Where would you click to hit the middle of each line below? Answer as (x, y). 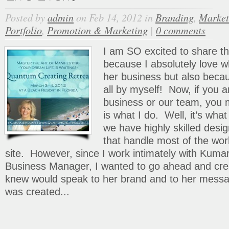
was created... (37, 192)
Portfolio (24, 30)
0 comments (181, 30)
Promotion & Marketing (97, 30)
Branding (175, 17)
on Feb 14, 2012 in (114, 17)
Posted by (26, 17)
